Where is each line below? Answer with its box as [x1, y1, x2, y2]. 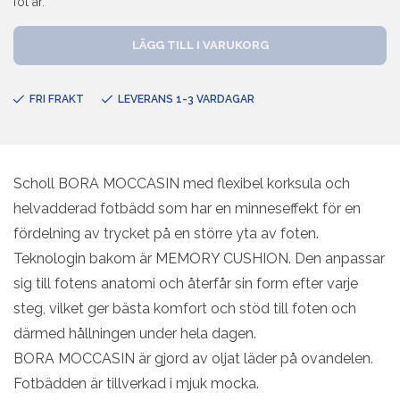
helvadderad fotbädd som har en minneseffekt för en [13, 199, 361, 217]
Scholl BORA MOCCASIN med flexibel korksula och [13, 174, 350, 192]
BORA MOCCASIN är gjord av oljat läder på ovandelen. [13, 349, 373, 367]
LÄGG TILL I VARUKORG [131, 37, 269, 52]
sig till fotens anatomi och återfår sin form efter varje [13, 274, 358, 292]
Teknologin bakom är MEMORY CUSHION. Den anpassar [13, 249, 385, 267]
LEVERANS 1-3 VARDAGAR [118, 92, 254, 105]
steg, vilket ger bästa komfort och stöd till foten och [13, 299, 356, 317]
